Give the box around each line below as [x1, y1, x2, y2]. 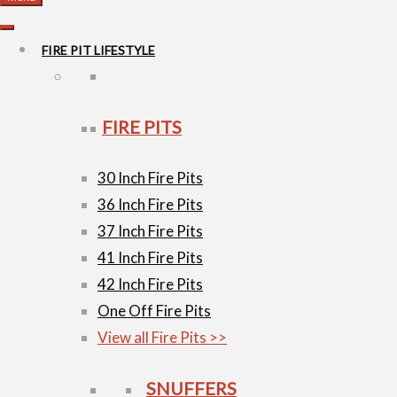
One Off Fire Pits [97, 300, 211, 320]
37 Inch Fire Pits [97, 221, 203, 240]
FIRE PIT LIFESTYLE [42, 42, 155, 58]
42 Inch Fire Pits [97, 274, 203, 293]
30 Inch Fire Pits [97, 167, 203, 187]
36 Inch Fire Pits [97, 194, 203, 214]
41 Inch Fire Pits [97, 247, 203, 267]
